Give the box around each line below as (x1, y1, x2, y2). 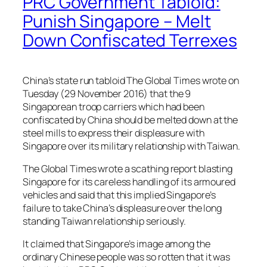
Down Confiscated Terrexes (23, 28, 237, 52)
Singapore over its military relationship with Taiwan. (23, 139, 240, 153)
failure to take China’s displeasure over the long (23, 201, 222, 215)
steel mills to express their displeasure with (23, 126, 204, 139)
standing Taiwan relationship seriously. (23, 214, 187, 228)
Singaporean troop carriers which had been (23, 100, 204, 113)
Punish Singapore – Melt (23, 9, 211, 33)
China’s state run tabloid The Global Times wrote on (23, 73, 239, 87)
